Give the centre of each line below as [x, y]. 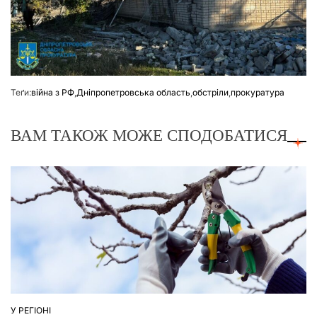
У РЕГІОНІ [31, 310]
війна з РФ [53, 92]
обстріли [211, 92]
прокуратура [258, 92]
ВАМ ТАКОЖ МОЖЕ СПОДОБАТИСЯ [149, 135]
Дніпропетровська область [133, 92]
